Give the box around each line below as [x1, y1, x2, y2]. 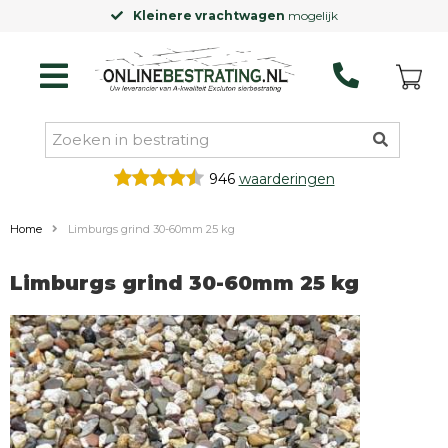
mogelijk [284, 8, 338, 23]
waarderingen [238, 170, 335, 188]
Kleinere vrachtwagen [132, 8, 285, 23]
